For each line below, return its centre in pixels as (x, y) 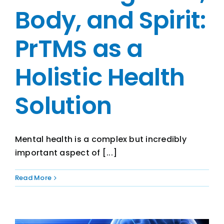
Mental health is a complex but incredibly (101, 139)
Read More (33, 178)
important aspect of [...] (66, 153)
